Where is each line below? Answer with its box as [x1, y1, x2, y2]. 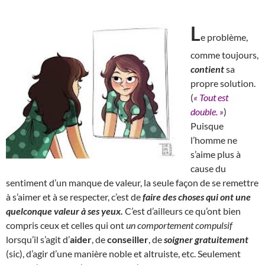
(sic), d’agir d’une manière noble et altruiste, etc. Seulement [6, 247, 241, 259]
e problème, [201, 31, 248, 43]
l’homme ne [190, 134, 237, 146]
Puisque [190, 119, 224, 131]
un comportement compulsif [126, 219, 232, 231]
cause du [190, 162, 226, 174]
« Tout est [193, 91, 228, 103]
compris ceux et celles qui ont [6, 219, 126, 231]
